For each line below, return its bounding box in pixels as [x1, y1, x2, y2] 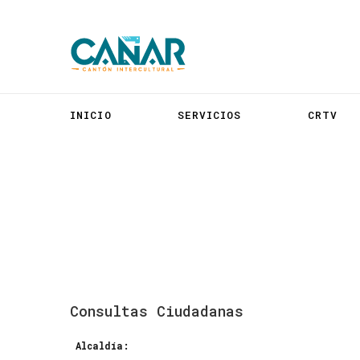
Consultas [70, 301, 148, 321]
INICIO [70, 108, 112, 122]
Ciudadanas [157, 301, 243, 321]
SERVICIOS [177, 108, 242, 122]
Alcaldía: [76, 339, 129, 352]
